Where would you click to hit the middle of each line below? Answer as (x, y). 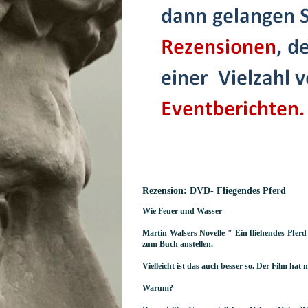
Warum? (158, 288)
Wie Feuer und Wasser (182, 211)
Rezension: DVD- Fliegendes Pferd (214, 190)
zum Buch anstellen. (178, 244)
